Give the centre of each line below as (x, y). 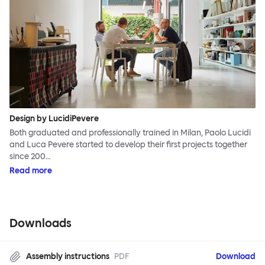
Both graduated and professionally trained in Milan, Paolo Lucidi (130, 133)
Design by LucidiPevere (54, 119)
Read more (31, 171)
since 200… (30, 157)
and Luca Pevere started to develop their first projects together (128, 145)
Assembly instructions (68, 257)
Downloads (41, 223)
